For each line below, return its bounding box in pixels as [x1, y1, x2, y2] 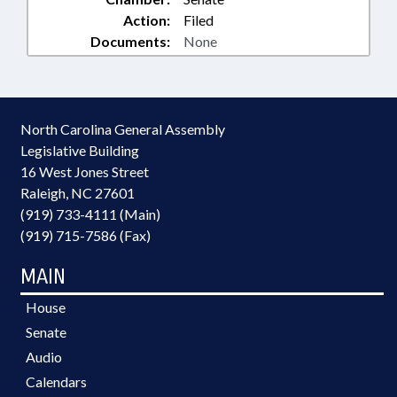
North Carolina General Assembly [20, 121, 225, 137]
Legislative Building [20, 142, 139, 159]
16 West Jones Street [20, 163, 149, 180]
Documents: [90, 33, 170, 50]
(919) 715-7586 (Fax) [20, 227, 151, 244]
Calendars [26, 373, 87, 390]
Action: [123, 12, 170, 28]
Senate [26, 323, 66, 340]
